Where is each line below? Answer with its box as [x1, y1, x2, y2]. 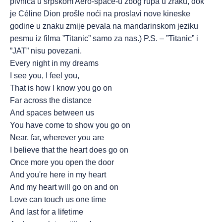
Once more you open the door [10, 158, 114, 166]
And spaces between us [10, 109, 94, 117]
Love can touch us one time [10, 195, 106, 204]
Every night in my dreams [10, 59, 99, 67]
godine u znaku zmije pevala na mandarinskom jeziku [10, 22, 198, 30]
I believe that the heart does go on [10, 146, 128, 154]
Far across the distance [10, 96, 92, 105]
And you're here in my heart [10, 170, 106, 179]
